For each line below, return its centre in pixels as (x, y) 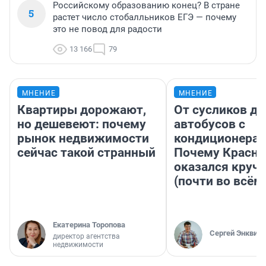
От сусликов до (219, 110)
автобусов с (210, 124)
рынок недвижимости (83, 139)
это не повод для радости (107, 29)
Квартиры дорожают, (82, 110)
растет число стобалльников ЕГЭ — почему (145, 18)
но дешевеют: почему (82, 124)
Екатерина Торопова (89, 225)
